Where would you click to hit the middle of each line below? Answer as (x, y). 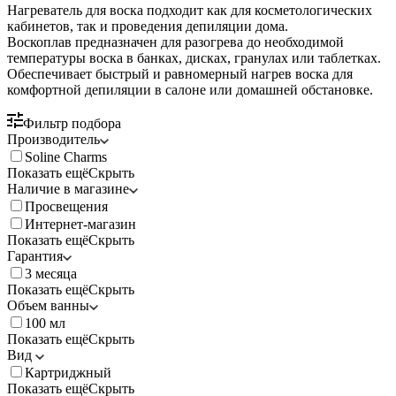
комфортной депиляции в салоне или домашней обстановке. (190, 89)
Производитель (53, 139)
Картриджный (68, 372)
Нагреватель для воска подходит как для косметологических (190, 10)
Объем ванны (48, 305)
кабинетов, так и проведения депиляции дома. (148, 26)
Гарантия (35, 255)
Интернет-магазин (80, 224)
